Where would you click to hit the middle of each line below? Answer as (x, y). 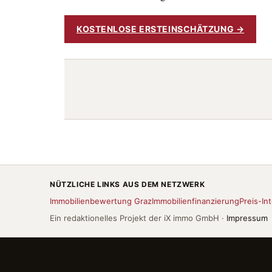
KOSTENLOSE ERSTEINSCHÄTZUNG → (161, 29)
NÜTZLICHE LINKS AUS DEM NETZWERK (127, 184)
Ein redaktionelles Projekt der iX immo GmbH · (138, 218)
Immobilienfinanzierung (195, 201)
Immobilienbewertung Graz (101, 201)
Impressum (247, 218)
